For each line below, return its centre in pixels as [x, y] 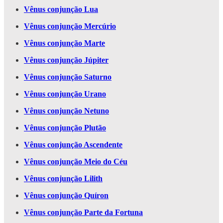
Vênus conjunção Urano [65, 94]
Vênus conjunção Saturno [68, 77]
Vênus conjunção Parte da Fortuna [83, 213]
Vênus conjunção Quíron [66, 196]
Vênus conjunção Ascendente [73, 145]
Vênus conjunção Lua [61, 9]
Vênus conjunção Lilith [63, 179]
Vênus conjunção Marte [64, 43]
